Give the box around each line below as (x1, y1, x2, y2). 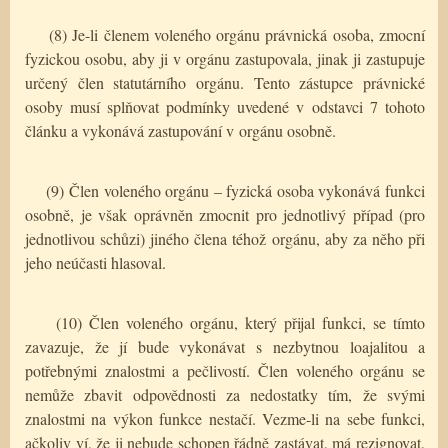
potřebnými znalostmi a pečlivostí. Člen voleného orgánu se (25, 359, 425, 381)
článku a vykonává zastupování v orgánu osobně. (25, 119, 336, 141)
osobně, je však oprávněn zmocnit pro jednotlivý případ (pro (25, 203, 425, 225)
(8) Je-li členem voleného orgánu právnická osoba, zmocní (49, 23, 426, 45)
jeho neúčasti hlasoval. (25, 251, 166, 273)
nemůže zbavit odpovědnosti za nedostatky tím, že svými (25, 383, 425, 405)
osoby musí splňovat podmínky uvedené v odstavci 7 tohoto (25, 95, 425, 117)
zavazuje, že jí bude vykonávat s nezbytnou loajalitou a (25, 335, 425, 357)
